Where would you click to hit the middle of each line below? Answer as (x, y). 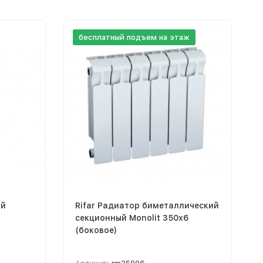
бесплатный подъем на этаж (134, 37)
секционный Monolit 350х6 (131, 218)
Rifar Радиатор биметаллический (147, 205)
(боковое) (96, 230)
